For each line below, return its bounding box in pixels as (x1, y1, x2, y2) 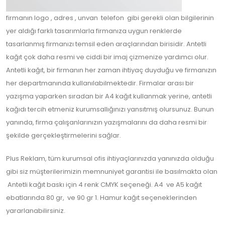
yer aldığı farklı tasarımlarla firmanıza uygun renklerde (6, 26, 182, 36)
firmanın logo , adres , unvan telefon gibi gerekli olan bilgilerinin (6, 13, 214, 23)
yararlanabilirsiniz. (6, 206, 65, 215)
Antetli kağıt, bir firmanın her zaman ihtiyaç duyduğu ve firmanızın (6, 65, 216, 75)
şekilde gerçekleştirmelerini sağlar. (6, 131, 121, 140)
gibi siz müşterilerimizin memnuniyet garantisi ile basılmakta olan (6, 167, 217, 176)
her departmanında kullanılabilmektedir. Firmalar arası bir (6, 78, 194, 88)
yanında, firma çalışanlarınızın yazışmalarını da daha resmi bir (6, 118, 207, 127)
